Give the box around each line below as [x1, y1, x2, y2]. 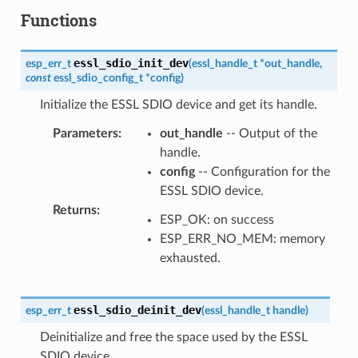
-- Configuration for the [194, 165, 330, 178]
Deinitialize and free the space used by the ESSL [39, 330, 308, 344]
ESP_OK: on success [159, 213, 274, 226]
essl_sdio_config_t [53, 71, 143, 84]
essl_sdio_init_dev [73, 56, 189, 70]
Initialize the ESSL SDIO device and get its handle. [39, 97, 317, 111]
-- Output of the [222, 126, 317, 140]
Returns [52, 203, 97, 217]
